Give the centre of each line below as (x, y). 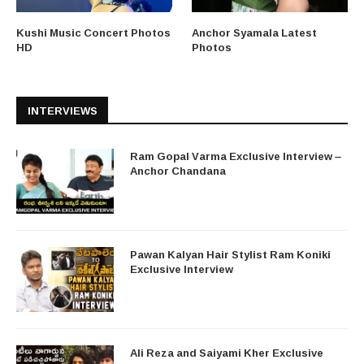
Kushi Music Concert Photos (93, 33)
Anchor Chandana (178, 171)
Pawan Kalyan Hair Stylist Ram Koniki (230, 255)
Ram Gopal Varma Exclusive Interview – (236, 156)
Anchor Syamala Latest (255, 33)
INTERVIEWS (63, 111)
